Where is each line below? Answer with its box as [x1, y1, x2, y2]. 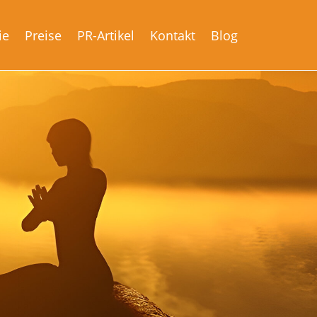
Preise [25, 27, 62, 44]
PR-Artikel [77, 27, 134, 44]
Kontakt [150, 27, 195, 44]
